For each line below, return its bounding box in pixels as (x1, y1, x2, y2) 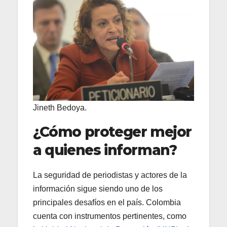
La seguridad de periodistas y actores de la (33, 171, 187, 180)
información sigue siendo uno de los (33, 184, 163, 194)
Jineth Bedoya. (33, 103, 87, 112)
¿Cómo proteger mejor (33, 123, 192, 141)
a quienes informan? (33, 141, 177, 159)
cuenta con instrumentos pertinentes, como (33, 212, 186, 221)
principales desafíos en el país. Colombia (33, 198, 181, 207)
